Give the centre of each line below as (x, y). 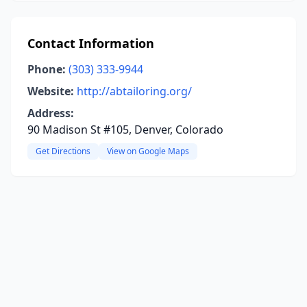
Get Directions (63, 151)
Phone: (47, 69)
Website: (51, 91)
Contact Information (91, 43)
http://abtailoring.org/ (134, 91)
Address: (51, 113)
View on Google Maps (148, 151)
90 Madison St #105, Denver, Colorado (125, 130)
